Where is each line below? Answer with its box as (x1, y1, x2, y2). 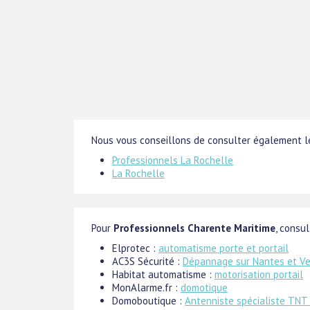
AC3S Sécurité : (112, 254, 183, 268)
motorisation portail (215, 267, 303, 281)
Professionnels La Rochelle (112, 153, 233, 167)
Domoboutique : (112, 293, 185, 307)
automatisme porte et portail (158, 241, 289, 255)
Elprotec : (112, 241, 158, 255)
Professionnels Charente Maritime (113, 221, 275, 235)
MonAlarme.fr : (112, 280, 181, 294)
